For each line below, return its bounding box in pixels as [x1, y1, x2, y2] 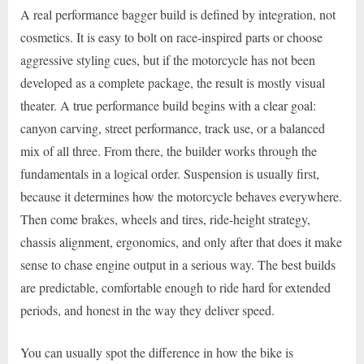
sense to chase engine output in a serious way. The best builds [20, 255, 336, 273]
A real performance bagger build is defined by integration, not [20, 5, 336, 23]
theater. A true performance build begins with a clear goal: [20, 96, 316, 114]
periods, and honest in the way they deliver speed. [20, 301, 275, 318]
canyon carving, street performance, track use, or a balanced [20, 119, 325, 136]
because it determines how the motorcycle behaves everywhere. [20, 187, 342, 205]
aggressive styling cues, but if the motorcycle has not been [20, 50, 315, 68]
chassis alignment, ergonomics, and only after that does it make [20, 232, 342, 250]
